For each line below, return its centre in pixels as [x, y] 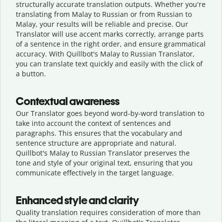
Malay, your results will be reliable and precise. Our [102, 24]
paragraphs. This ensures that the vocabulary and [99, 133]
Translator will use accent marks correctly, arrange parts [110, 34]
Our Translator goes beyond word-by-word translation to [110, 113]
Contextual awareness [68, 101]
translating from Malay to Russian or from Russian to [104, 14]
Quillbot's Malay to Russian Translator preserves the [103, 153]
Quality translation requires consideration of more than [108, 212]
